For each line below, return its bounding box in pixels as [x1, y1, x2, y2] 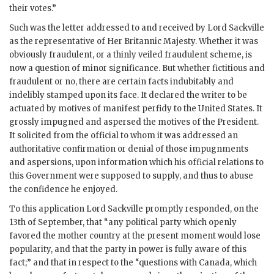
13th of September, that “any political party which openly [9, 217, 237, 228]
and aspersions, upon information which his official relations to [9, 157, 264, 168]
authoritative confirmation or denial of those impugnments [9, 144, 248, 155]
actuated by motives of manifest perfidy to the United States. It [9, 103, 262, 114]
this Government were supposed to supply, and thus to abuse [9, 171, 253, 182]
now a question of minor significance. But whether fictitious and [9, 63, 265, 74]
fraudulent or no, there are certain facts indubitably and [9, 76, 234, 87]
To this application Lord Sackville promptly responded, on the [9, 204, 259, 215]
